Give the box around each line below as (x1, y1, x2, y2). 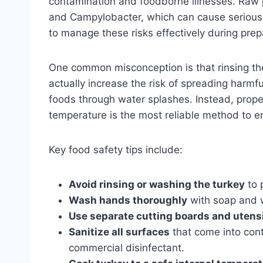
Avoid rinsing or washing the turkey (69, 178, 245, 190)
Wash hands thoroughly (69, 194, 187, 206)
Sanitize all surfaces (69, 225, 170, 238)
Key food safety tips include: (49, 143, 183, 156)
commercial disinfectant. (69, 241, 184, 254)
